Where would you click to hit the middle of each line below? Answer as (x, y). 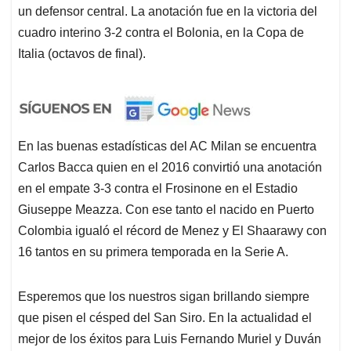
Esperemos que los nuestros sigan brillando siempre (164, 296)
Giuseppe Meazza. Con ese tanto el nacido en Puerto (166, 209)
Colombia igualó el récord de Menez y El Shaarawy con (172, 230)
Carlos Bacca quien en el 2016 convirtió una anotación (170, 167)
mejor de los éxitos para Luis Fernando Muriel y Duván (170, 338)
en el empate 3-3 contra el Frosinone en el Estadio (158, 188)
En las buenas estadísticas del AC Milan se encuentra (167, 146)
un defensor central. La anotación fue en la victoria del (168, 11)
